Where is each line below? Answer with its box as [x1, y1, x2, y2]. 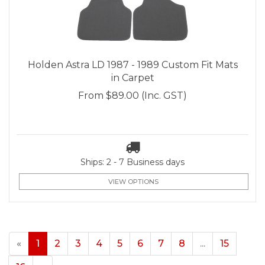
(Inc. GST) [141, 90, 187, 102]
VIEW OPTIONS [108, 177, 159, 186]
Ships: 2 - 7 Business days [80, 157, 185, 167]
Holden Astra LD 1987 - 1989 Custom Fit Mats [27, 59, 238, 71]
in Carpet [111, 72, 154, 84]
